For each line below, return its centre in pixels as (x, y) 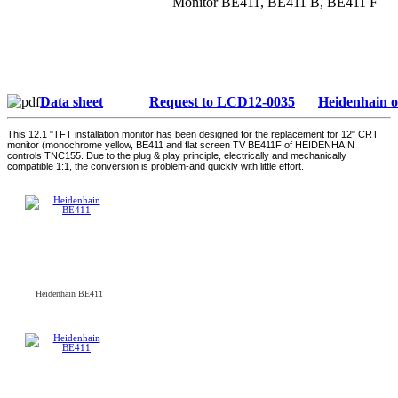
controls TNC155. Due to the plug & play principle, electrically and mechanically (177, 156)
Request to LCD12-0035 (222, 102)
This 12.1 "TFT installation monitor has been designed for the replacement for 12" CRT (193, 135)
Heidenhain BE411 (69, 294)
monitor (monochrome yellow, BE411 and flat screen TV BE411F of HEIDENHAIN (181, 145)
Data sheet (72, 102)
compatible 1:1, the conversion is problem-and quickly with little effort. (155, 167)
